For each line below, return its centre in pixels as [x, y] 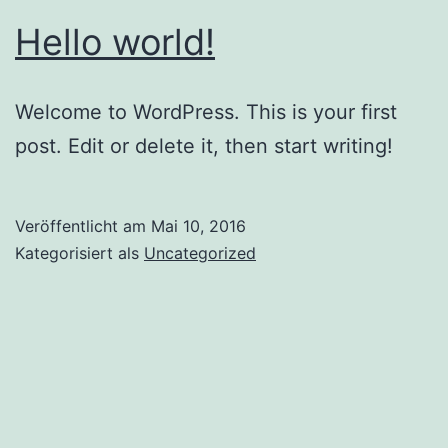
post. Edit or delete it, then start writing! [204, 145]
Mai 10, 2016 [198, 225]
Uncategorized [200, 252]
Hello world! [115, 41]
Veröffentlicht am [83, 225]
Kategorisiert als [79, 252]
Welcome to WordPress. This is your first [206, 111]
